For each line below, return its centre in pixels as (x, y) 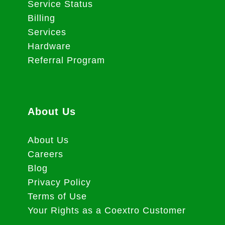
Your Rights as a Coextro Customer (106, 210)
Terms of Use (57, 196)
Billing (41, 18)
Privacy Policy (59, 182)
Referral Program (66, 60)
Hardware (49, 46)
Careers (45, 154)
